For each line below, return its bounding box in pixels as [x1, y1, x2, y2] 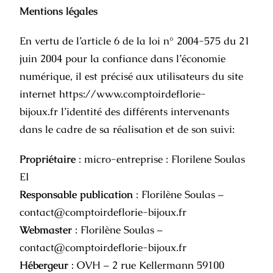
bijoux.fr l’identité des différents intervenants [19, 105, 230, 118]
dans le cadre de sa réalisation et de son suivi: [19, 122, 235, 136]
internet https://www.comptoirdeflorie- [19, 87, 207, 101]
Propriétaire [19, 152, 76, 166]
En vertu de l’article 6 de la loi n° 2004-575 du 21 [19, 34, 250, 48]
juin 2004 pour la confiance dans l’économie [19, 52, 226, 65]
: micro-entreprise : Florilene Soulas [76, 152, 246, 166]
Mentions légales [19, 4, 98, 18]
